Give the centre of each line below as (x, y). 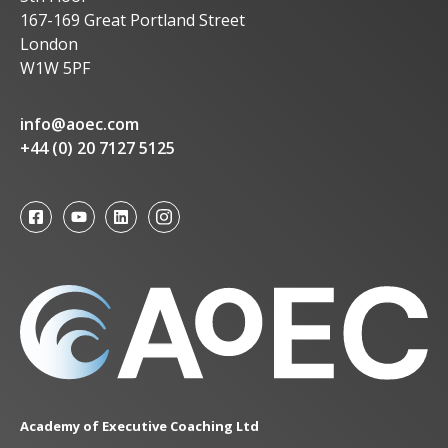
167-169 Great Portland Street (132, 20)
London (48, 44)
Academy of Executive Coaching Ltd (139, 426)
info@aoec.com (79, 124)
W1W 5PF (54, 68)
